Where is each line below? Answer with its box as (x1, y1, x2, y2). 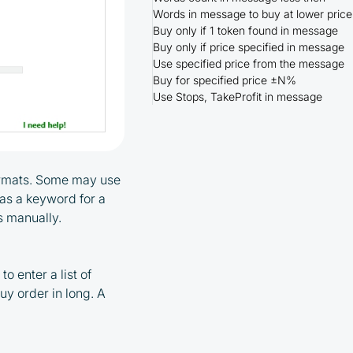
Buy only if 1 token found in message (152, 23, 338, 37)
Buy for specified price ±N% (152, 72, 296, 87)
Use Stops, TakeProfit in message (152, 89, 322, 103)
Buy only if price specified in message (152, 39, 344, 54)
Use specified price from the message (152, 56, 344, 70)
